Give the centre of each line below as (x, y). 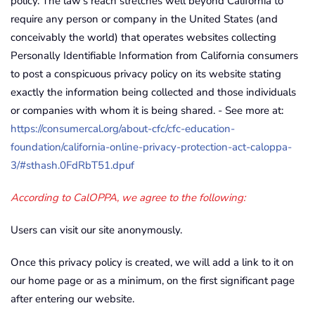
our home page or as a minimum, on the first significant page (153, 281)
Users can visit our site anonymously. (96, 230)
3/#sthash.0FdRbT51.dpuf (72, 165)
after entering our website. (72, 299)
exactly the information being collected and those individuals (153, 92)
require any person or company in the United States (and (144, 19)
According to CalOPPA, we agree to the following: (128, 198)
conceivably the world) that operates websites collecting (143, 37)
